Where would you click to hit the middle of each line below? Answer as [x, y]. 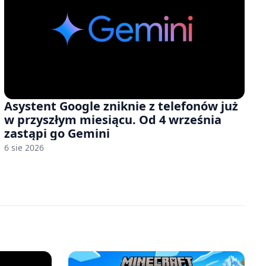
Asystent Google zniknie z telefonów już [121, 106]
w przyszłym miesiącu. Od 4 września [113, 119]
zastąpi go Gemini [57, 133]
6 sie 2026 [24, 147]
